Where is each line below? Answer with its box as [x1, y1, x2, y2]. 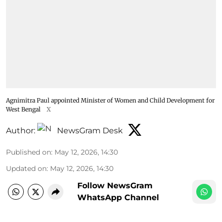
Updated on [6, 164, 47, 173]
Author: [6, 125, 35, 135]
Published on [6, 148, 51, 157]
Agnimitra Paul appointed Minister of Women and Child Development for [6, 97, 215, 104]
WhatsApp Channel [77, 193, 159, 202]
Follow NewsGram [77, 181, 153, 190]
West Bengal [6, 106, 41, 113]
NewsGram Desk [57, 125, 123, 135]
